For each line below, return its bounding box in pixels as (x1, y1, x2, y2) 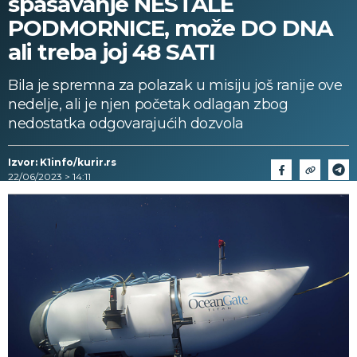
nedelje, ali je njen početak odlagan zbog (8, 96, 288, 113)
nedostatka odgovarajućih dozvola (8, 115, 244, 132)
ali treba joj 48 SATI (8, 38, 215, 65)
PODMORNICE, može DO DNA (8, 14, 332, 41)
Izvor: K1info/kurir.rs (8, 156, 116, 168)
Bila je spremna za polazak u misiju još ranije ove (8, 76, 343, 94)
